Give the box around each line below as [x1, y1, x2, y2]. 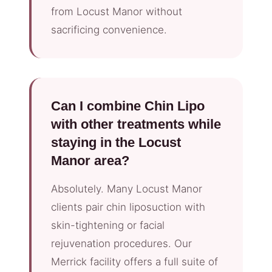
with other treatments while [51, 117, 221, 132]
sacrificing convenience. [51, 24, 167, 36]
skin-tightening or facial [51, 219, 165, 232]
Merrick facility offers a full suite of [51, 256, 218, 268]
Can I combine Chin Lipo [51, 98, 205, 114]
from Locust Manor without [51, 5, 182, 18]
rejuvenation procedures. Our [51, 237, 192, 250]
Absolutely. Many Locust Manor [51, 183, 202, 195]
